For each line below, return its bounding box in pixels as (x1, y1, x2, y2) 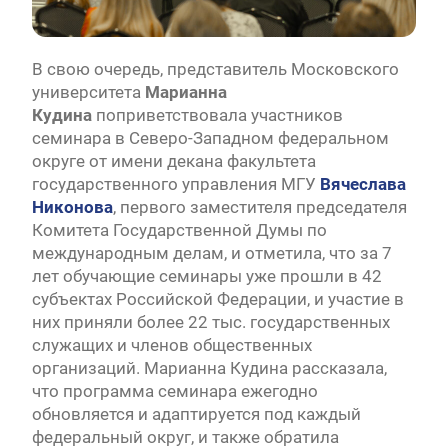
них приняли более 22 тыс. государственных (31, 312, 390, 333)
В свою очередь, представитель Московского (31, 59, 399, 80)
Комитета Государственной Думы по (31, 220, 327, 241)
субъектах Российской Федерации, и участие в (31, 289, 404, 310)
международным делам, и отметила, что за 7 (31, 243, 392, 264)
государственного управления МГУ (31, 174, 320, 195)
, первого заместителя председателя (112, 197, 407, 218)
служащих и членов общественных (31, 335, 312, 356)
